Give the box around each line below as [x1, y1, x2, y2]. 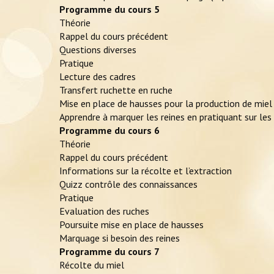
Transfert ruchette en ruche [59, 84, 172, 97]
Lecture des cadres [59, 70, 136, 83]
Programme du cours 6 [59, 124, 160, 137]
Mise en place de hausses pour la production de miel [59, 97, 272, 110]
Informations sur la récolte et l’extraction [59, 165, 232, 177]
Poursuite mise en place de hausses [59, 218, 204, 231]
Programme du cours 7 [59, 245, 160, 258]
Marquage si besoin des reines [59, 232, 180, 245]
